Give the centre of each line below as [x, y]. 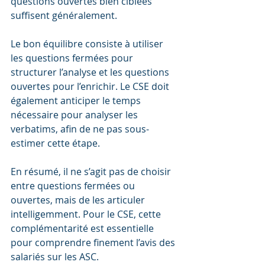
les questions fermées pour [73, 58]
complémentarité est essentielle [83, 228]
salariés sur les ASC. [55, 256]
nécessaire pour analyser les [75, 114]
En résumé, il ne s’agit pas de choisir [92, 171]
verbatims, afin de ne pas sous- [80, 129]
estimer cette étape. [55, 143]
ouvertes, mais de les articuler [79, 200]
